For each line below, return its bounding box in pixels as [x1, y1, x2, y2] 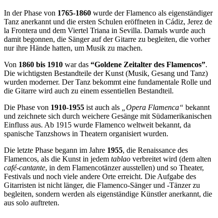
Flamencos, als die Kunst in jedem [4, 154, 111, 163]
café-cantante [4, 163, 45, 172]
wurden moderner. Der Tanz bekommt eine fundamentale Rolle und [4, 77, 211, 86]
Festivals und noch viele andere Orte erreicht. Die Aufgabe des [4, 172, 196, 181]
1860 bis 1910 [18, 60, 63, 69]
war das [63, 60, 91, 69]
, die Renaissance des [123, 145, 188, 154]
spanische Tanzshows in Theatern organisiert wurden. [4, 129, 168, 138]
